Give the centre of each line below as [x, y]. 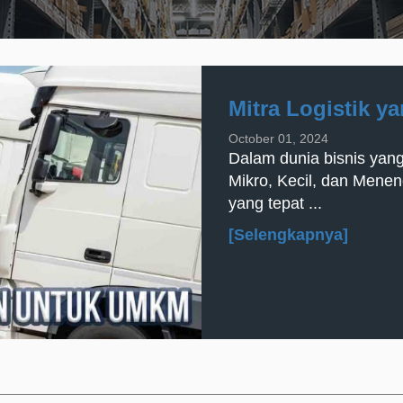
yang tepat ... [275, 203]
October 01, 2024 [278, 139]
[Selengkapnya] [288, 235]
